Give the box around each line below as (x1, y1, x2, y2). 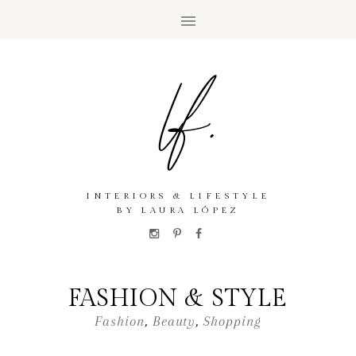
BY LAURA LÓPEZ (116, 205, 240, 215)
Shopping (203, 313, 262, 329)
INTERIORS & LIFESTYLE (86, 191, 270, 201)
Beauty (152, 313, 196, 329)
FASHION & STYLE (68, 284, 288, 313)
